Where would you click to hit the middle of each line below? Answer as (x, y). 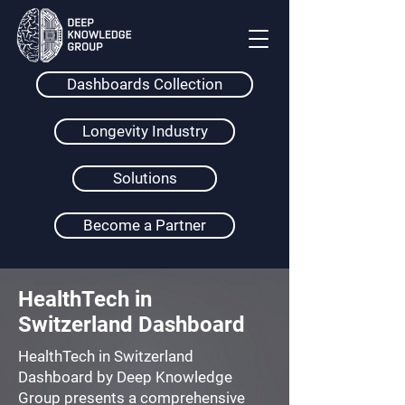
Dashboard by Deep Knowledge (125, 377)
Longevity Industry (145, 131)
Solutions (145, 178)
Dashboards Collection (145, 84)
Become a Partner (145, 225)
